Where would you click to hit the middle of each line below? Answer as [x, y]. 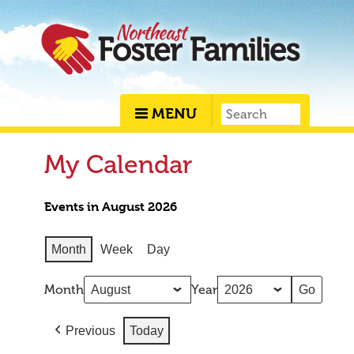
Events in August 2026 [111, 206]
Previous [90, 330]
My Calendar [118, 165]
